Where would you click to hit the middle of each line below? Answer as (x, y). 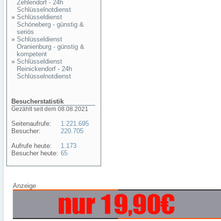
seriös (25, 32)
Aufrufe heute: (32, 146)
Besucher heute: (35, 153)
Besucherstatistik (37, 101)
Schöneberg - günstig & (50, 24)
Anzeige (24, 186)
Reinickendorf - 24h (44, 69)
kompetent (32, 54)
